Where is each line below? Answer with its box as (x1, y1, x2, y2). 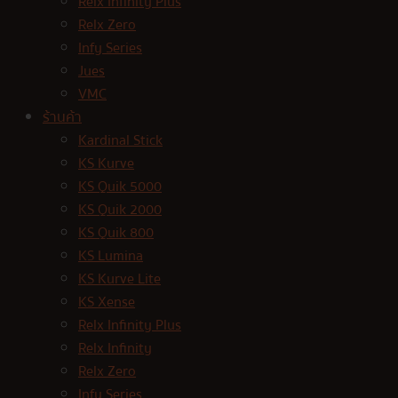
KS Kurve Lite (78, 267, 161, 291)
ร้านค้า (43, 106, 82, 130)
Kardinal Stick (78, 129, 163, 153)
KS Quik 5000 (78, 175, 162, 199)
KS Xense (78, 291, 135, 314)
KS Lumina (78, 244, 143, 268)
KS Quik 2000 (78, 198, 162, 222)
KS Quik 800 (78, 221, 154, 245)
